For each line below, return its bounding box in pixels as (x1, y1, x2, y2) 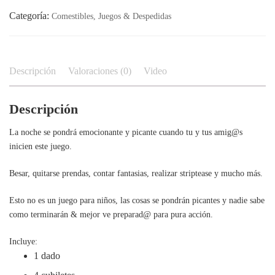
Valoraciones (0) (68, 66, 131, 77)
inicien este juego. (9, 142, 72, 152)
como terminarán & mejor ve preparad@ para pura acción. (9, 210, 213, 220)
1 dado (34, 250, 60, 261)
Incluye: (9, 237, 37, 247)
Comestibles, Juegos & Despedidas (52, 12, 171, 21)
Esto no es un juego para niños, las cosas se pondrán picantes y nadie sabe (9, 196, 265, 206)
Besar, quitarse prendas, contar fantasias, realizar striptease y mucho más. (9, 169, 263, 179)
